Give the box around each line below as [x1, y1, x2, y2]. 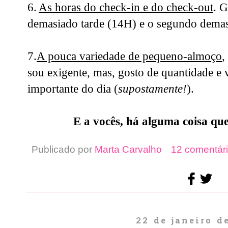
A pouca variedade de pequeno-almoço [37, 49, 222, 63]
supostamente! [118, 82, 187, 96]
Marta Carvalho [95, 144, 162, 155]
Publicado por [32, 144, 95, 155]
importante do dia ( [27, 82, 118, 96]
